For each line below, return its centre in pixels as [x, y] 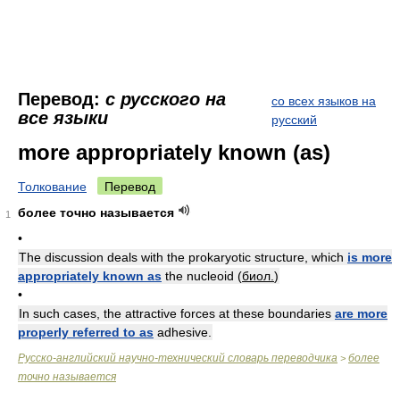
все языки [63, 118]
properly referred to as [86, 332]
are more [361, 313]
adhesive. [183, 332]
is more [370, 257]
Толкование [52, 187]
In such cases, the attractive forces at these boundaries [177, 313]
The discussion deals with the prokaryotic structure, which [183, 257]
